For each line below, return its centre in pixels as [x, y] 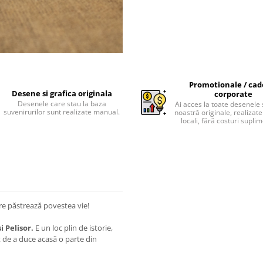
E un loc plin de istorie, [73, 228]
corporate [234, 94]
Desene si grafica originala [62, 93]
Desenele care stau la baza [62, 104]
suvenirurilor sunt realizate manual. [62, 112]
